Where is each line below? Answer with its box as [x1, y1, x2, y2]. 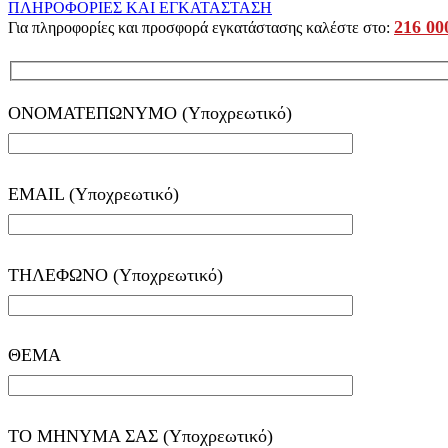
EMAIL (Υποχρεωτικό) [8, 183, 179, 204]
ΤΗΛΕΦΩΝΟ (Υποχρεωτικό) [8, 264, 223, 285]
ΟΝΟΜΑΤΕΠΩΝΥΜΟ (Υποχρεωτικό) [8, 102, 292, 123]
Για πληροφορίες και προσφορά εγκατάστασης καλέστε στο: [8, 19, 394, 37]
